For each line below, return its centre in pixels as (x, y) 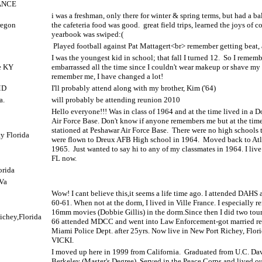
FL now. (64, 158)
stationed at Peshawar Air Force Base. (110, 130)
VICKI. (63, 240)
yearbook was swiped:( (87, 34)
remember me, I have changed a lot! (107, 76)
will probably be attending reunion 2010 (116, 100)
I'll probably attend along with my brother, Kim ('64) (134, 88)
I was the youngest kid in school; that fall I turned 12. (136, 58)
